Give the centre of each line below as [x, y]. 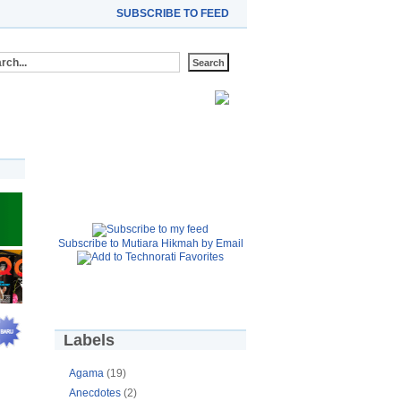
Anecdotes [96, 392]
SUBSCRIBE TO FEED [173, 13]
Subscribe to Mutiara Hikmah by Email [150, 243]
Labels [89, 340]
